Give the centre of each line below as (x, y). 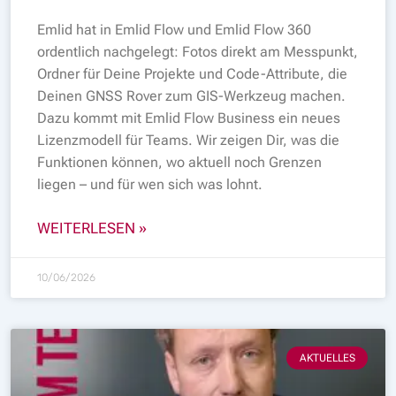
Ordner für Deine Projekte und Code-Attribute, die (192, 73)
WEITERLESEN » (92, 228)
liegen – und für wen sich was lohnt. (150, 184)
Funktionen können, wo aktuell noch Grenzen (179, 162)
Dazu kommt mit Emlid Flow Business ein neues (189, 118)
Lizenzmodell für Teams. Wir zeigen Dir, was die (188, 140)
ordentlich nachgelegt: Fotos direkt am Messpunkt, (198, 51)
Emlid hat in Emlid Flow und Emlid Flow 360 (174, 29)
